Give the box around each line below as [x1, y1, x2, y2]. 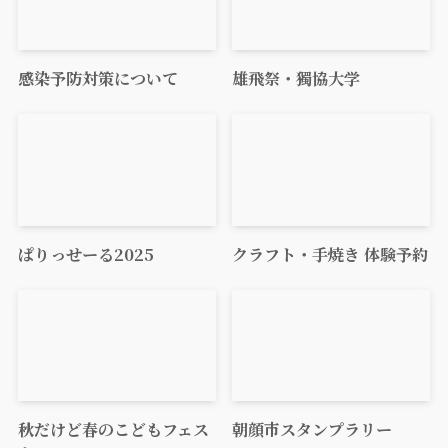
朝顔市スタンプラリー [232, 417, 393, 442]
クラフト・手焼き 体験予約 [232, 241, 429, 266]
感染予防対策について [17, 65, 178, 90]
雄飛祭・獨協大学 [232, 65, 361, 90]
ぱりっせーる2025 [17, 241, 154, 266]
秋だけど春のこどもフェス [17, 417, 209, 442]
